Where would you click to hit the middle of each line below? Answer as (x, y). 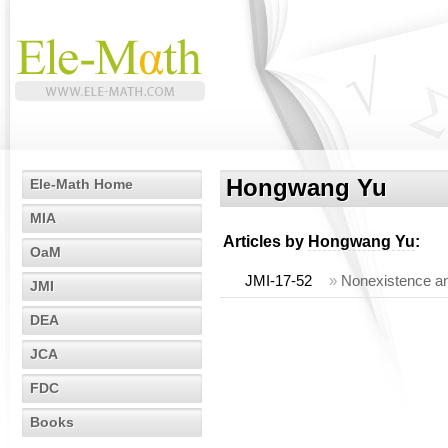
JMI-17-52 (278, 280)
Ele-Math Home (81, 184)
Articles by (265, 241)
